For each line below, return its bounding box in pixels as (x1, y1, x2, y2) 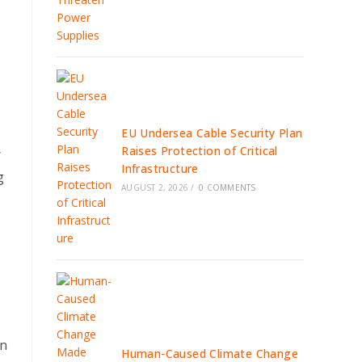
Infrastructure (121, 161, 199, 176)
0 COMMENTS (199, 182, 256, 193)
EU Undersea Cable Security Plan (121, 125, 303, 141)
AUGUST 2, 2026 (121, 182, 189, 193)
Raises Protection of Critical (121, 143, 278, 158)
